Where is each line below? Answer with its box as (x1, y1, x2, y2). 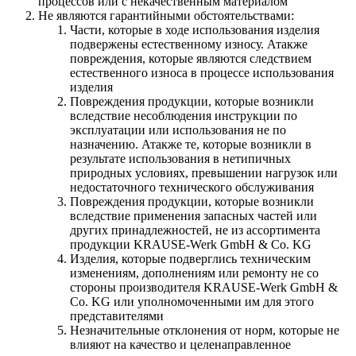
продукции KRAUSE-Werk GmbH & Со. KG (70, 237, 311, 251)
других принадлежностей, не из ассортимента (70, 222, 320, 237)
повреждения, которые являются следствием (70, 51, 311, 65)
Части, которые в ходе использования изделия (70, 22, 319, 37)
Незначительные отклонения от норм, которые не (70, 323, 339, 337)
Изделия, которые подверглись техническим (70, 251, 311, 265)
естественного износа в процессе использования (70, 65, 334, 79)
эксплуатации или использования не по (70, 122, 286, 137)
